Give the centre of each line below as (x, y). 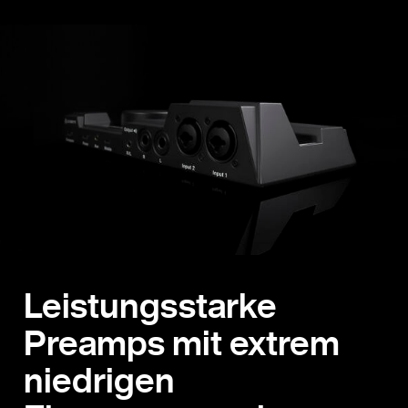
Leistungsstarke (150, 305)
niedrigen (99, 380)
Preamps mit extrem (182, 342)
